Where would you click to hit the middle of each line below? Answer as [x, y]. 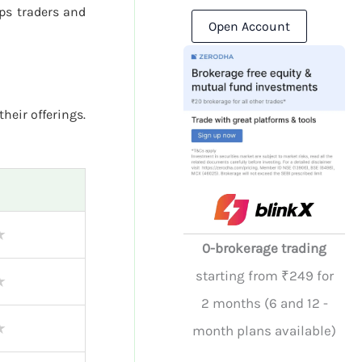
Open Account [250, 26]
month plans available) [265, 331]
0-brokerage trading [265, 248]
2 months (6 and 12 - [264, 303]
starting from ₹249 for [264, 276]
